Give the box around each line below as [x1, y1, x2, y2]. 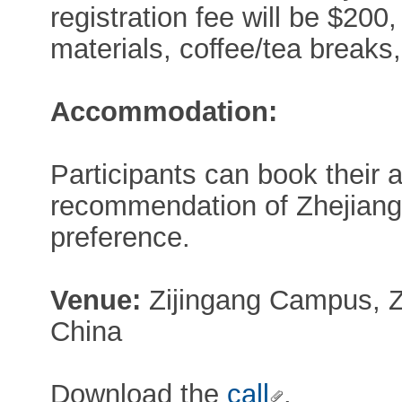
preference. [50, 221, 191, 253]
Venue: [50, 284, 150, 316]
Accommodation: [50, 95, 278, 127]
